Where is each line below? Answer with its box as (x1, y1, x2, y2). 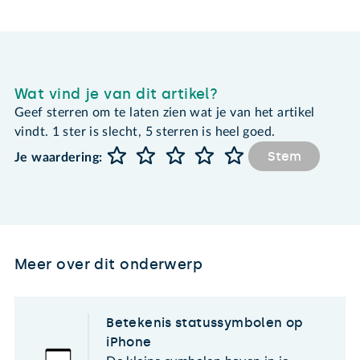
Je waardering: (14, 150, 103, 164)
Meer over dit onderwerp (14, 256, 203, 274)
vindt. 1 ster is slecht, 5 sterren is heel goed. (14, 125, 276, 139)
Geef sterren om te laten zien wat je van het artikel (14, 106, 315, 120)
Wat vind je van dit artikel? (14, 85, 219, 104)
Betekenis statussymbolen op (106, 315, 304, 331)
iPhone (106, 334, 152, 350)
